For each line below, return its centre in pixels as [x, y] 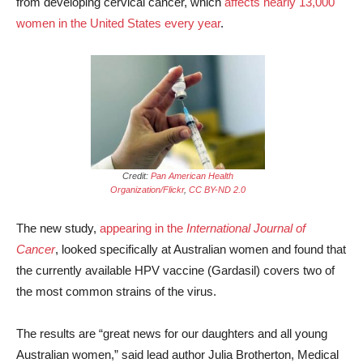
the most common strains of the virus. [116, 292]
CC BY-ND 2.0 [217, 190]
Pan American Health [192, 176]
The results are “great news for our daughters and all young [172, 334]
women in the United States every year [118, 23]
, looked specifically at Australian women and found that [201, 250]
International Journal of [246, 228]
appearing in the [143, 228]
